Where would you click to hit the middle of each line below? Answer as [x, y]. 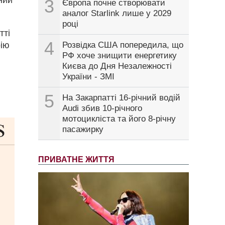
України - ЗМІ [88, 77]
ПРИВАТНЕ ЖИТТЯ [76, 160]
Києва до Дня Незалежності [117, 66]
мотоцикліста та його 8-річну [119, 119]
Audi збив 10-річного [102, 108]
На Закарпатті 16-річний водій [121, 98]
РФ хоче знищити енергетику [120, 56]
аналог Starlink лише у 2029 [117, 14]
